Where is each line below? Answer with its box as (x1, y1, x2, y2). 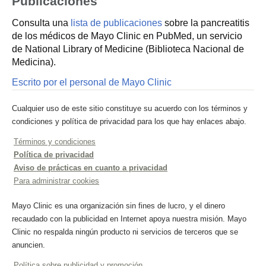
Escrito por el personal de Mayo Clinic (12, 77, 172, 87)
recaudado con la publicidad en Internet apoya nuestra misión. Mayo (12, 214, 246, 223)
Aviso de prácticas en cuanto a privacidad (14, 163, 167, 172)
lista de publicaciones (71, 18, 162, 28)
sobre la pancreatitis (162, 18, 249, 28)
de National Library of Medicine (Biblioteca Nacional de (12, 44, 244, 54)
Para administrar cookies (14, 176, 99, 185)
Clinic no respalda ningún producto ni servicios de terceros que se (12, 227, 238, 236)
